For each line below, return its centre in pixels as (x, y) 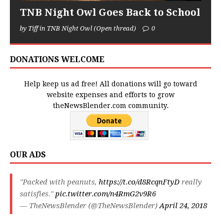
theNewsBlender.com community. (110, 106)
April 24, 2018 (183, 206)
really (191, 182)
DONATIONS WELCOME (57, 60)
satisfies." (37, 194)
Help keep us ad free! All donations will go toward (110, 84)
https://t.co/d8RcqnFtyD (139, 182)
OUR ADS (28, 155)
